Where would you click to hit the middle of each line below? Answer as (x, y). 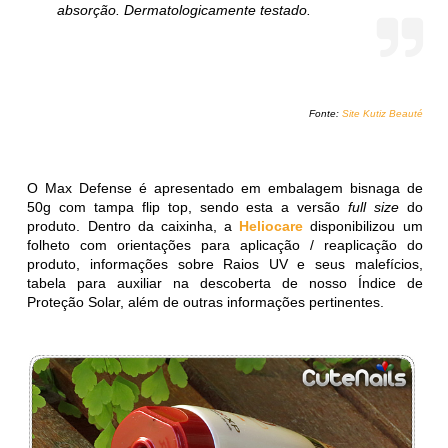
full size (373, 206)
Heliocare (271, 225)
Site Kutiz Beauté (382, 113)
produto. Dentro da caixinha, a (133, 225)
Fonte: (325, 113)
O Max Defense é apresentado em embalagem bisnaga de (225, 187)
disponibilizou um (363, 225)
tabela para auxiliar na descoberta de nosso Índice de (225, 282)
